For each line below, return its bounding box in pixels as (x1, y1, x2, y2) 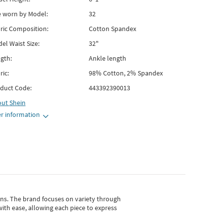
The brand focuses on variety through (10, 194, 121, 203)
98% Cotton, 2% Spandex (88, 69, 163, 77)
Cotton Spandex (88, 24, 136, 33)
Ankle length (88, 54, 126, 63)
